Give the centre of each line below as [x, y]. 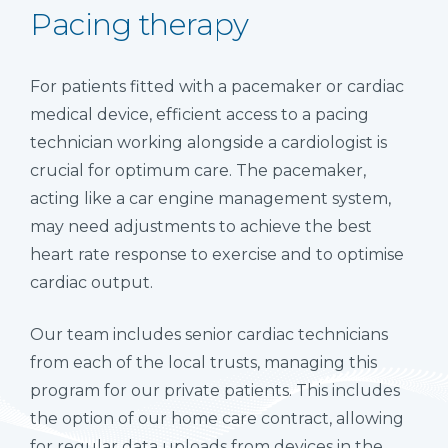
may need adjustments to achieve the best [201, 226]
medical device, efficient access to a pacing [199, 114]
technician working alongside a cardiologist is [208, 142]
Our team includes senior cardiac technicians [209, 334]
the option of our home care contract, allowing [217, 418]
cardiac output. [91, 282]
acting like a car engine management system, [210, 198]
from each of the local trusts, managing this [203, 362]
